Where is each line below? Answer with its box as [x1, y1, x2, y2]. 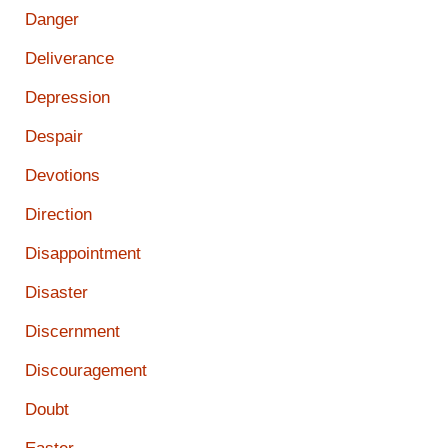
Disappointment [25, 244, 141, 264]
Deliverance [25, 49, 114, 69]
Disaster [25, 283, 88, 303]
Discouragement [25, 361, 147, 381]
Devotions [25, 166, 100, 186]
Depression [25, 88, 110, 108]
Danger [25, 10, 79, 30]
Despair [25, 127, 83, 147]
